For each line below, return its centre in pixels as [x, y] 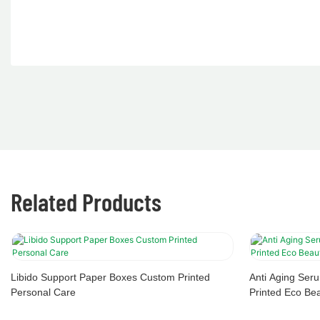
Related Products [86, 202]
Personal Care [43, 292]
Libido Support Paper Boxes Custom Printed [110, 277]
